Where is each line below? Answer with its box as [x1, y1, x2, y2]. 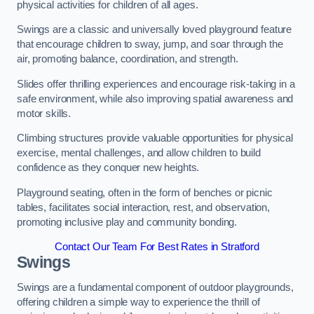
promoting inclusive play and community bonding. [17, 216, 238, 228]
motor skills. [17, 107, 74, 119]
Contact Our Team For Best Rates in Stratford [55, 241, 259, 253]
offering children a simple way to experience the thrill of [17, 296, 260, 308]
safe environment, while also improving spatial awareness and [17, 93, 294, 104]
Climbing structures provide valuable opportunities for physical [17, 132, 293, 144]
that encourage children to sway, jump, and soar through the [17, 39, 283, 50]
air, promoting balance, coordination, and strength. [17, 53, 241, 65]
